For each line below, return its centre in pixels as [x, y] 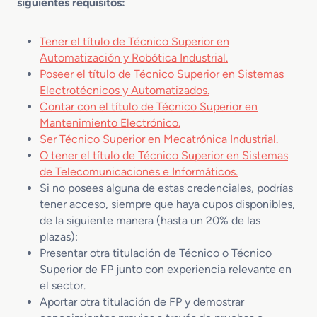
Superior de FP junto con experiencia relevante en [166, 269]
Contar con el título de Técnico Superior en [149, 106]
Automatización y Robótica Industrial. [134, 57]
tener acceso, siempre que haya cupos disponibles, [167, 204]
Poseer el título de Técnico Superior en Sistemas [162, 74]
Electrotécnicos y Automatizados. [125, 90]
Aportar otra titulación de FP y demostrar [142, 301]
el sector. [63, 285]
